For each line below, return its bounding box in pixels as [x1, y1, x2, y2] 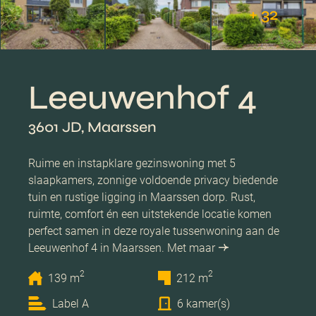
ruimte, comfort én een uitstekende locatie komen [28, 207, 272, 221]
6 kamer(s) [177, 296, 230, 310]
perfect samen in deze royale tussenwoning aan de [28, 224, 279, 238]
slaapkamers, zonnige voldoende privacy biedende [28, 173, 278, 187]
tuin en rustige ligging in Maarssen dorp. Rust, [28, 190, 255, 204]
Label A [52, 296, 89, 310]
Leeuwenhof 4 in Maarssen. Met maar [28, 241, 215, 255]
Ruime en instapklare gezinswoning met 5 [28, 156, 236, 170]
